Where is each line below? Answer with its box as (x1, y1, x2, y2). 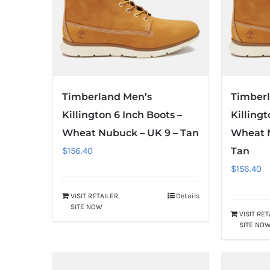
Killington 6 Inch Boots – (62, 109, 182, 121)
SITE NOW (71, 202, 102, 212)
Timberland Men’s (62, 91, 152, 103)
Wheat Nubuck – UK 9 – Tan (62, 127, 199, 139)
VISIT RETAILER (71, 192, 118, 201)
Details (176, 192, 200, 201)
